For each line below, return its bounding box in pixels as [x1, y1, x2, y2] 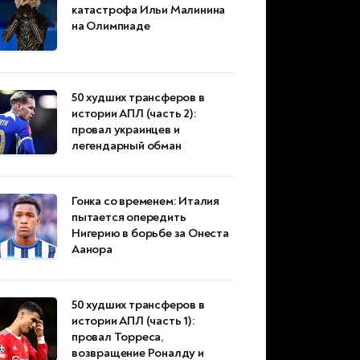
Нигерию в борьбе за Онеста [72, 226, 229, 242]
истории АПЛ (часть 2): [72, 106, 197, 122]
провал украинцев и [72, 122, 180, 138]
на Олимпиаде [72, 18, 150, 35]
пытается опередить [72, 210, 186, 226]
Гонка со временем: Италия [72, 194, 220, 210]
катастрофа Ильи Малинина [72, 2, 226, 18]
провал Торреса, [72, 329, 165, 346]
